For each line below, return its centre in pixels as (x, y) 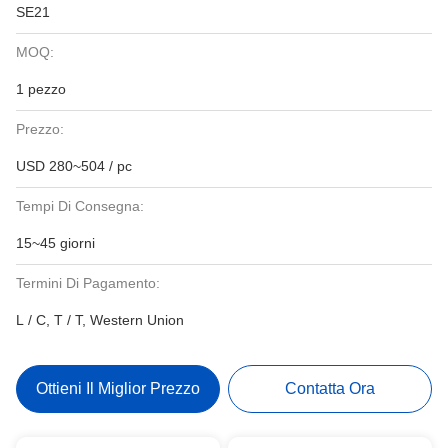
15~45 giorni (55, 243)
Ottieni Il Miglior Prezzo (117, 388)
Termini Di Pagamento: (88, 283)
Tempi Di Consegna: (80, 206)
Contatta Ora (330, 388)
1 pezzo (41, 89)
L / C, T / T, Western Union (100, 320)
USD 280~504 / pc (74, 166)
